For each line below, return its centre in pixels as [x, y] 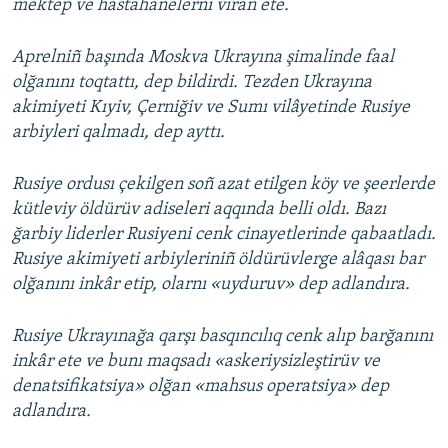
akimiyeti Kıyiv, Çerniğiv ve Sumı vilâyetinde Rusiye [211, 107]
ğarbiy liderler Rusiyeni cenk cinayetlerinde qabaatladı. [224, 234]
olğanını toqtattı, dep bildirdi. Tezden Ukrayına [192, 82]
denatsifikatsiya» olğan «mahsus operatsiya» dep [200, 386]
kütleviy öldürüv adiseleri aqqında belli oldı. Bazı [199, 209]
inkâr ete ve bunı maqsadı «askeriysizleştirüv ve [196, 361]
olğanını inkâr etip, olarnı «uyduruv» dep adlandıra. [211, 284]
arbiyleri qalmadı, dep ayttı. [118, 132]
